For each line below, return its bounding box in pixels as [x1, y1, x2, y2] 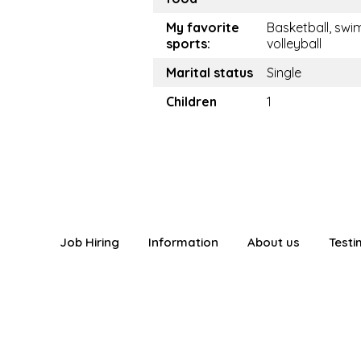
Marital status [166, 64, 253, 81]
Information [147, 234, 218, 251]
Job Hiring [59, 234, 119, 251]
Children [166, 93, 217, 110]
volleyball [267, 35, 322, 52]
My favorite [166, 19, 239, 36]
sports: [166, 35, 210, 52]
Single [267, 64, 301, 81]
